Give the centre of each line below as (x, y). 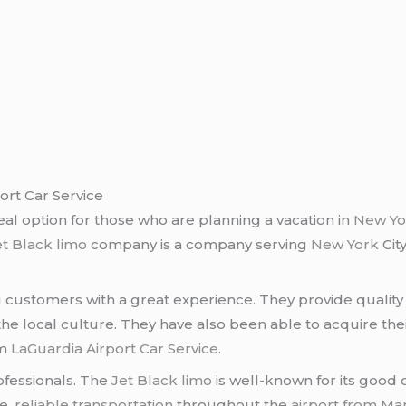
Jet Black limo (162, 380)
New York (345, 244)
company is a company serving (199, 244)
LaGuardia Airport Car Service (115, 349)
